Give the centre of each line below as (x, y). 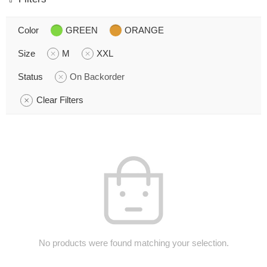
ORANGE (144, 30)
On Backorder (97, 77)
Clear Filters (60, 100)
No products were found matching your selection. (133, 243)
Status (30, 77)
